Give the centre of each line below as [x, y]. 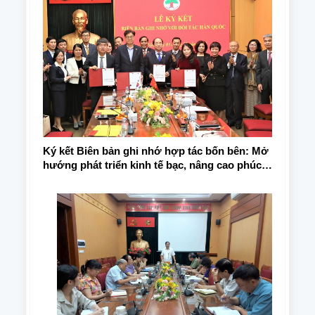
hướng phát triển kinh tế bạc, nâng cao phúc [152, 165]
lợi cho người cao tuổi [98, 179]
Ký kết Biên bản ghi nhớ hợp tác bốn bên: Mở [156, 151]
